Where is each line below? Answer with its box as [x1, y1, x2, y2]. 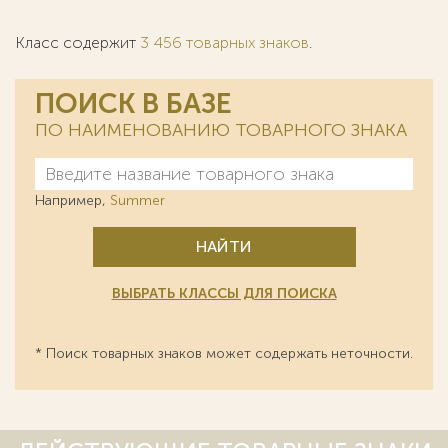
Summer [110, 192, 165, 209]
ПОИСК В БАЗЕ [35, 87, 232, 120]
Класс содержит [15, 33, 140, 52]
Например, [35, 192, 110, 209]
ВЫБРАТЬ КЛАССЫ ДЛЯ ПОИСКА [111, 285, 337, 302]
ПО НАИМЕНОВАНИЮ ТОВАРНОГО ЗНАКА [35, 119, 407, 141]
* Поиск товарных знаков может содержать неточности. [35, 345, 413, 362]
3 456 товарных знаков [140, 33, 309, 52]
